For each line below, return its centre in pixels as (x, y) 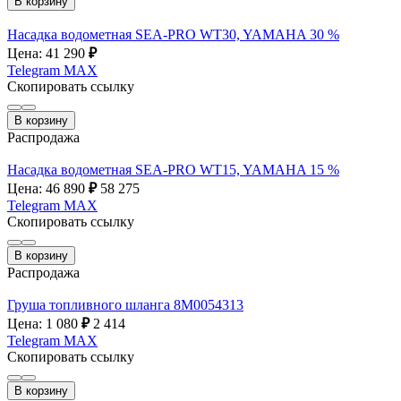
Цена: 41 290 (48, 53)
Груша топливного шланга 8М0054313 (125, 304)
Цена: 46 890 (48, 188)
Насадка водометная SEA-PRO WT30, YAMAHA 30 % (173, 34)
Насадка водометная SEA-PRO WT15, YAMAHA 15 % (173, 169)
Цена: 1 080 (44, 323)
